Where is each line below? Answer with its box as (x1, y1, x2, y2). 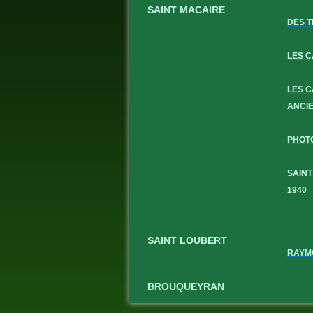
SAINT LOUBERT (147, 235, 227, 246)
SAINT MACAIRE (147, 4, 225, 15)
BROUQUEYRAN (147, 281, 224, 292)
